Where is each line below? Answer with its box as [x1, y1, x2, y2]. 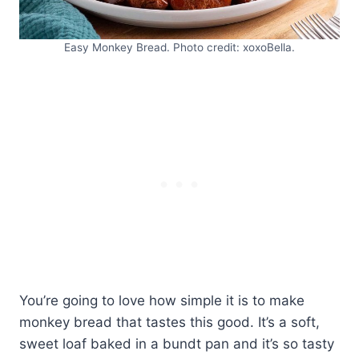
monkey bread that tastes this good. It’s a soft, [19, 314, 320, 331]
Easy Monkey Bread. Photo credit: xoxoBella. [64, 41, 295, 54]
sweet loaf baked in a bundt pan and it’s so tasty [19, 336, 334, 353]
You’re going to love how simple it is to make [19, 292, 305, 309]
